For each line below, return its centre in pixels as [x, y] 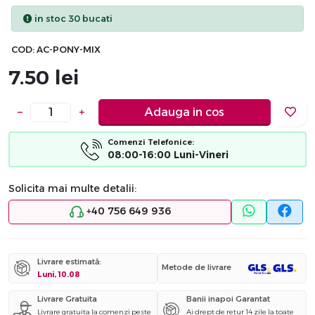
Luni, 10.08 [58, 275]
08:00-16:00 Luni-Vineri [168, 155]
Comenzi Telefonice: [151, 142]
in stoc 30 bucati [72, 19]
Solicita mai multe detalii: [72, 189]
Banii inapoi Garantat [228, 299]
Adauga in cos [185, 112]
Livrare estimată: [69, 262]
